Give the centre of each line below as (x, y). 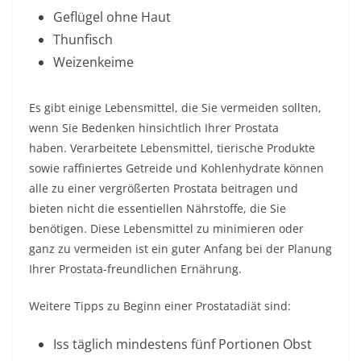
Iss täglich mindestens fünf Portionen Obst (183, 344)
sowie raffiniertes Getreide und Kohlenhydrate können (176, 168)
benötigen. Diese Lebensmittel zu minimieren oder (166, 228)
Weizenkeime (93, 62)
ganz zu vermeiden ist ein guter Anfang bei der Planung (180, 249)
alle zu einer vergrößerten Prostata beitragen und (164, 188)
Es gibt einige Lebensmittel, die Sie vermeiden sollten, (175, 108)
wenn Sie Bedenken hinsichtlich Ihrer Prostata (154, 128)
